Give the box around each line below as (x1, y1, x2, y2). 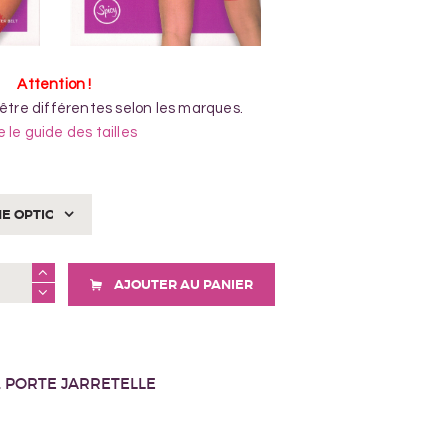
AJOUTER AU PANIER (113, 275, 253, 293)
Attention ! (17, 76, 92, 92)
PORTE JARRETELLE (5, 373, 157, 393)
